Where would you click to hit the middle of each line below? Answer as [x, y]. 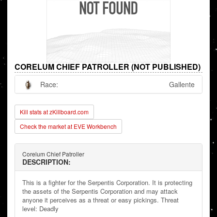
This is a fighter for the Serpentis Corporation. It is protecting [107, 183]
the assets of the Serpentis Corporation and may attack [100, 191]
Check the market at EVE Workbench [68, 126]
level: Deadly [40, 209]
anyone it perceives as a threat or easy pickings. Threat [101, 200]
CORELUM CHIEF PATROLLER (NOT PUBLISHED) [108, 67]
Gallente [182, 85]
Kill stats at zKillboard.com [54, 112]
